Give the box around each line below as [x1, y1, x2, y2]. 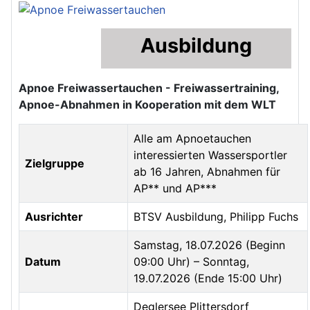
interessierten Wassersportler [134, 148, 287, 163]
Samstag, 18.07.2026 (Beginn [134, 238, 285, 253]
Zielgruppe [25, 156, 84, 171]
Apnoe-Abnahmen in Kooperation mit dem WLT [19, 98, 276, 112]
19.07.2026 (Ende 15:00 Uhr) [134, 271, 282, 286]
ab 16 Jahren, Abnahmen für [134, 165, 280, 179]
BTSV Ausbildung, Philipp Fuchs [134, 210, 298, 224]
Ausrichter [25, 210, 83, 224]
